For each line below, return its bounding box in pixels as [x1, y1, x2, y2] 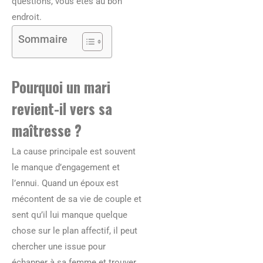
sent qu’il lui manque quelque [12, 210, 127, 221]
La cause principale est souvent [12, 146, 136, 157]
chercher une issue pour [12, 241, 106, 252]
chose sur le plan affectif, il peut [12, 225, 137, 237]
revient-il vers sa [12, 97, 112, 120]
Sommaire [18, 33, 68, 46]
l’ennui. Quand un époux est [12, 178, 119, 189]
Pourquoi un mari [12, 76, 110, 98]
